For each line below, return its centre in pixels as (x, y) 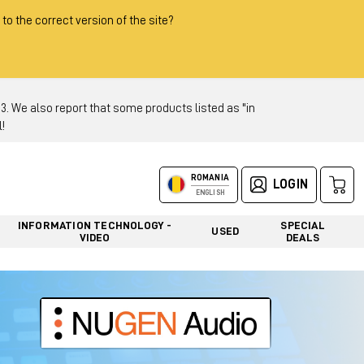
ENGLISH (210, 193)
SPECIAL (303, 225)
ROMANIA (210, 177)
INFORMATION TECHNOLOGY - (95, 225)
